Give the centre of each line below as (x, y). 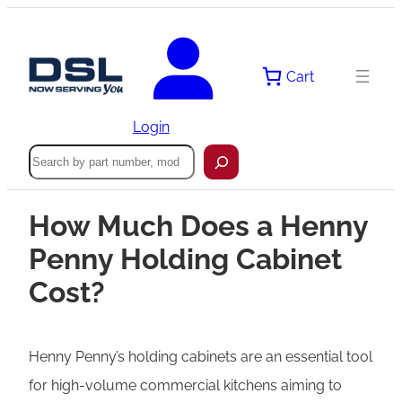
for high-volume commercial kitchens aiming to (185, 385)
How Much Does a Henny (198, 226)
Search (51, 153)
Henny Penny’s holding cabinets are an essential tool (201, 356)
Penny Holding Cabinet (185, 259)
